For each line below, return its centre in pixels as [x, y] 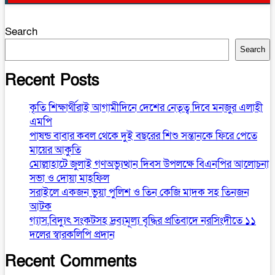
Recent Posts [52, 80]
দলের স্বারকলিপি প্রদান [72, 235]
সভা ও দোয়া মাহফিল [69, 179]
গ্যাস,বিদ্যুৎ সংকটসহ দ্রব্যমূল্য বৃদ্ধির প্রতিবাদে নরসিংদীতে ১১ [143, 221]
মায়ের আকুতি [55, 150]
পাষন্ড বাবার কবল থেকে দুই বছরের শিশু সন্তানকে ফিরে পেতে [143, 136]
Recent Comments [71, 262]
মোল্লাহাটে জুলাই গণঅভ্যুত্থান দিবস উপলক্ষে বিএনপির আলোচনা [149, 165]
